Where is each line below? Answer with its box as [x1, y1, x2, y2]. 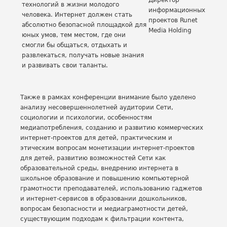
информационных [148, 7, 205, 14]
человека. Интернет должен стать [22, 11, 132, 18]
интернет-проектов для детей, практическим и [20, 134, 172, 141]
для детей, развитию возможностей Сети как [20, 155, 166, 162]
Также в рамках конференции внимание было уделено [20, 94, 196, 101]
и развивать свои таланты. [22, 62, 108, 69]
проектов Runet [148, 17, 198, 24]
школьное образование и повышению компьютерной [20, 175, 189, 182]
